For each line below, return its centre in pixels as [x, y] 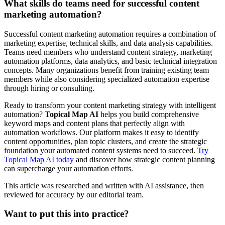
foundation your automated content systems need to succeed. [101, 150]
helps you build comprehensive [149, 114]
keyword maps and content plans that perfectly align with [94, 123]
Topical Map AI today [39, 159]
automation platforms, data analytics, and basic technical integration [110, 61]
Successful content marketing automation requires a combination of [110, 34]
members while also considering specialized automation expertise [107, 79]
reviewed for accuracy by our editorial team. [74, 194]
